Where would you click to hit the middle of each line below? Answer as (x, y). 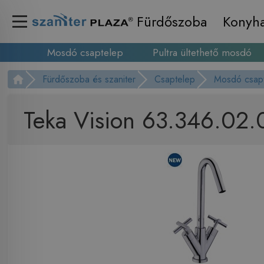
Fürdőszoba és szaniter (89, 80)
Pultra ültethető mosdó (202, 52)
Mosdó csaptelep (85, 52)
